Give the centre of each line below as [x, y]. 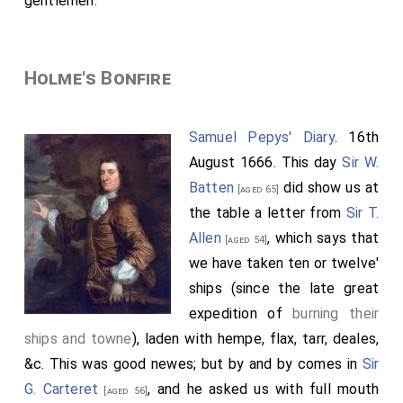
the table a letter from [267, 212]
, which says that [323, 237]
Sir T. [363, 212]
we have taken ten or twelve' [284, 263]
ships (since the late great [284, 288]
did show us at [329, 187]
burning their [336, 313]
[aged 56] [123, 390]
